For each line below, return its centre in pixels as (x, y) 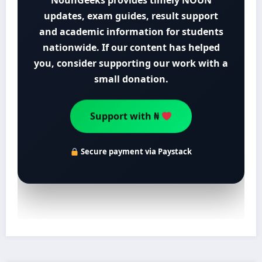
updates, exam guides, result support (131, 16)
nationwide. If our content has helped (131, 48)
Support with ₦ (125, 118)
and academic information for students (131, 32)
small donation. (131, 79)
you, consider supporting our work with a (131, 63)
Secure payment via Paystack (135, 152)
